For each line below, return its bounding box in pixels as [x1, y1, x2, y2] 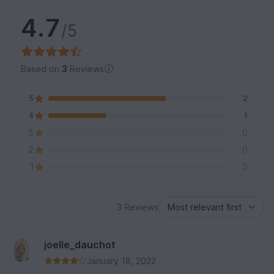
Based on [21, 63, 62, 74]
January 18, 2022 [87, 255, 156, 266]
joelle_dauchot [44, 238, 116, 251]
